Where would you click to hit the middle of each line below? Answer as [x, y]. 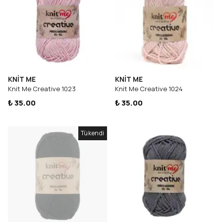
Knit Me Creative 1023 [42, 89]
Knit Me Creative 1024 [149, 89]
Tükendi [92, 133]
